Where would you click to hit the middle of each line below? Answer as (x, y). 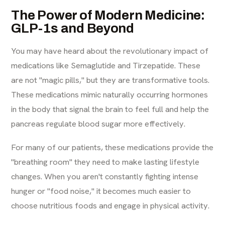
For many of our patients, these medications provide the (113, 147)
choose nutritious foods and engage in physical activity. (110, 205)
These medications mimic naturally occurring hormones (110, 94)
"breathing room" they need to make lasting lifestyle (105, 161)
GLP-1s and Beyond (73, 28)
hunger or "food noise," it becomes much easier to (101, 191)
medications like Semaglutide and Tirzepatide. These (106, 65)
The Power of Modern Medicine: (108, 15)
